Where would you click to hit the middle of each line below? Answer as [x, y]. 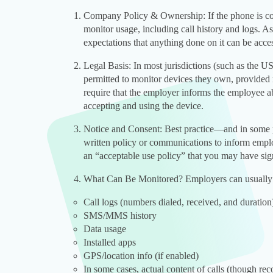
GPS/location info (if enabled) [141, 256]
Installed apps [110, 243]
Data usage [105, 229]
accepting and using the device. [144, 106]
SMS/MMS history [120, 216]
